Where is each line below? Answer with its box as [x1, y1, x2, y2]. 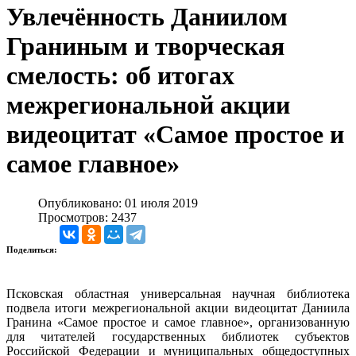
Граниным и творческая [6, 32, 284, 61]
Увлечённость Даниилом [6, 2, 288, 32]
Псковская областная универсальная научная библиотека [6, 286, 350, 300]
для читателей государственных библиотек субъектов [6, 329, 350, 343]
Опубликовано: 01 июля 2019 [38, 195, 198, 210]
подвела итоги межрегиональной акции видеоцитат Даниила [6, 300, 350, 315]
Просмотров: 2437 [38, 210, 137, 224]
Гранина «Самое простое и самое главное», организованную [6, 315, 350, 329]
